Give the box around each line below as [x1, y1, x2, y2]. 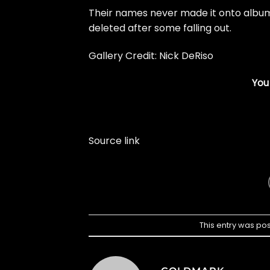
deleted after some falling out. [89, 20, 234, 35]
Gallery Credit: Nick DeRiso [89, 48, 213, 63]
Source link [89, 134, 140, 148]
